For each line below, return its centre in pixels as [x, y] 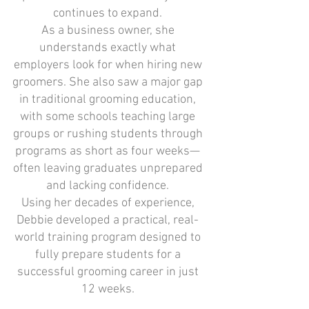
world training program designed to [108, 238]
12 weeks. [108, 289]
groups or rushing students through [108, 134]
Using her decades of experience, [108, 203]
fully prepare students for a [108, 255]
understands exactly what [108, 48]
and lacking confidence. [108, 186]
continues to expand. [108, 13]
